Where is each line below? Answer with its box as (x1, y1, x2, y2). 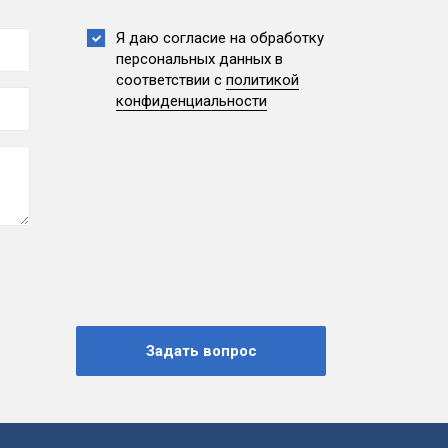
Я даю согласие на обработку (116, 29, 324, 48)
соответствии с (116, 71, 226, 90)
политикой (226, 71, 299, 90)
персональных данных (116, 50, 271, 69)
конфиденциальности (116, 92, 267, 111)
